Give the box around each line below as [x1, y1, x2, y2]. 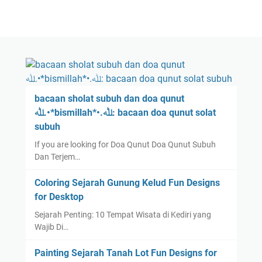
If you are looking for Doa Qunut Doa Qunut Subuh [34, 139, 216, 149]
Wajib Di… [34, 222, 68, 232]
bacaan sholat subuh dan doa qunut [34, 92, 184, 104]
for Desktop [34, 191, 84, 202]
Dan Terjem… [34, 151, 80, 161]
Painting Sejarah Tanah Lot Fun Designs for [34, 247, 217, 258]
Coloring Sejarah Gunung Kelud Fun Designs [34, 177, 220, 188]
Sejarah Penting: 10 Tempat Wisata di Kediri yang [34, 209, 211, 219]
